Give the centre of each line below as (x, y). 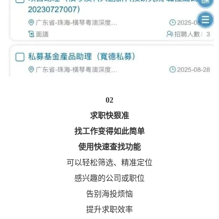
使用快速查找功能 (109, 147)
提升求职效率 (109, 210)
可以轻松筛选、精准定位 (109, 163)
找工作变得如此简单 (109, 131)
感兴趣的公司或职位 (109, 178)
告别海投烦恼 (109, 194)
